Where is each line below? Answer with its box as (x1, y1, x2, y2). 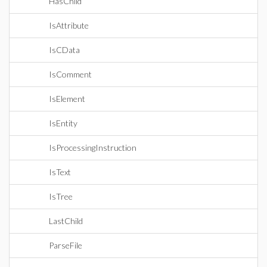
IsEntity (49, 118, 77, 128)
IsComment (49, 69, 92, 79)
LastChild (49, 216, 83, 226)
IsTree (49, 191, 73, 201)
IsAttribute (49, 20, 89, 30)
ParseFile (49, 240, 82, 250)
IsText (49, 167, 71, 177)
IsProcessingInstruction (49, 142, 136, 153)
